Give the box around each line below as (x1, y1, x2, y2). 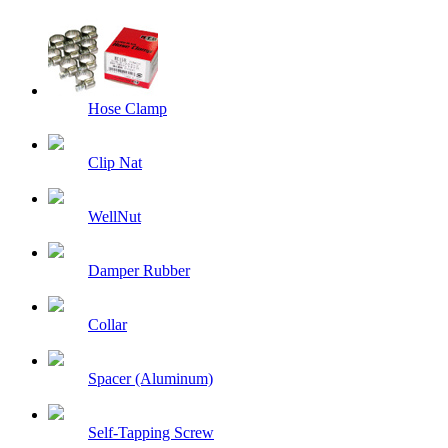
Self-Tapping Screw (88, 424, 214, 442)
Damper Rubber (88, 262, 190, 280)
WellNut (88, 208, 141, 226)
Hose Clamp (88, 100, 167, 118)
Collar (88, 316, 127, 334)
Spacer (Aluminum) (88, 370, 213, 388)
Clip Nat (88, 154, 142, 172)
